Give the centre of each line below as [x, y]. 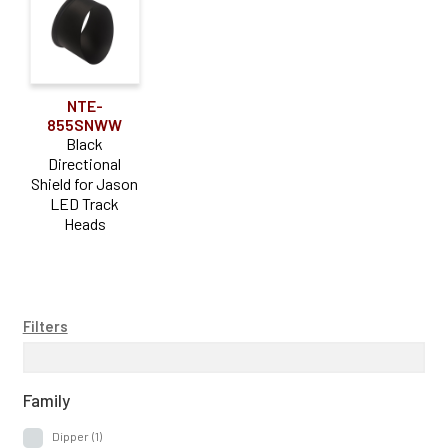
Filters [45, 326]
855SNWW [85, 124]
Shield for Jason [85, 183]
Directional [85, 163]
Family [46, 399]
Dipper [70, 435]
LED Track [85, 203]
